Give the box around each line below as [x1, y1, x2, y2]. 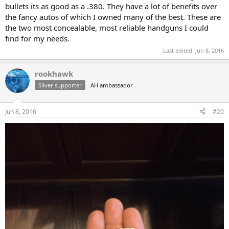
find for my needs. [5, 33, 70, 43]
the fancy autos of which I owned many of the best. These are [5, 11, 221, 22]
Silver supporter [38, 81, 82, 89]
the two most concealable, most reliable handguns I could [5, 22, 209, 33]
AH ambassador [90, 81, 133, 89]
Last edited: [163, 47, 195, 55]
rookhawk [35, 68, 73, 79]
